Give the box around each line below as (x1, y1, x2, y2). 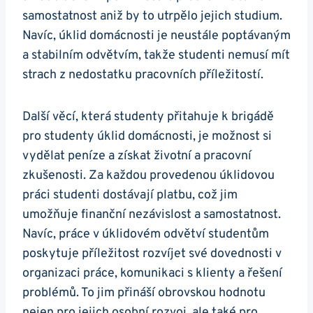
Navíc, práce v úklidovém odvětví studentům (22, 226, 269, 243)
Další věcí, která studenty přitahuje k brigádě (22, 109, 274, 126)
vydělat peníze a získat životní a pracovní (22, 148, 252, 165)
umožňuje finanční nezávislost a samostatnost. (22, 207, 281, 224)
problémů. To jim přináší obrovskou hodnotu (22, 285, 265, 302)
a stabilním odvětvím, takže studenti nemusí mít (22, 48, 290, 64)
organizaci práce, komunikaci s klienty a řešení (22, 265, 282, 282)
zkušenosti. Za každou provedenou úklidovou (22, 168, 275, 184)
